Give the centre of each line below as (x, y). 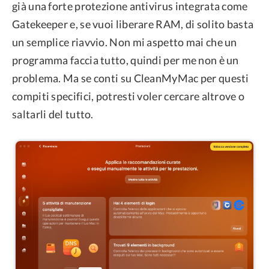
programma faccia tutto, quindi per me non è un (125, 60)
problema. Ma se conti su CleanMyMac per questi (131, 78)
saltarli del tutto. (53, 114)
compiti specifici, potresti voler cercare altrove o (128, 96)
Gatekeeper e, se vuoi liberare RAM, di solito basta (133, 24)
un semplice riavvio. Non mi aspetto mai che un (125, 42)
